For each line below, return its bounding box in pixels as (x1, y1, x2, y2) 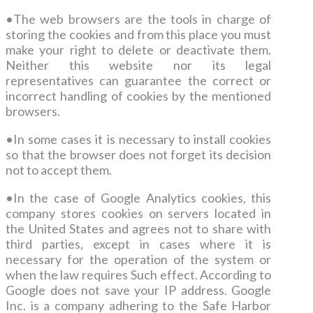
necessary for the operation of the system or (6, 252, 272, 267)
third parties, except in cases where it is (6, 236, 272, 252)
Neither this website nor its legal (6, 57, 272, 73)
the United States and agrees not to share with (6, 221, 272, 236)
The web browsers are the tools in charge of (13, 11, 272, 27)
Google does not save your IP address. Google (6, 282, 272, 298)
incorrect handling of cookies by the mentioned (6, 88, 272, 103)
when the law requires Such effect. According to (6, 267, 272, 282)
